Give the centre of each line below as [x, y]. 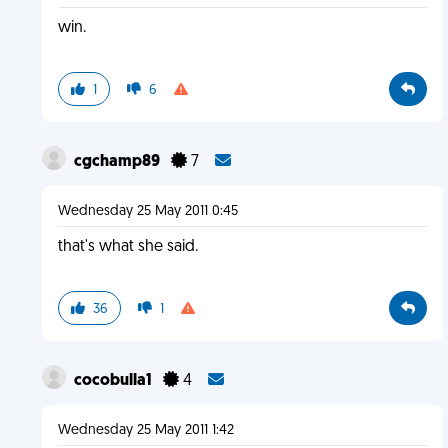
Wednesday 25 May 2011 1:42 [145, 430]
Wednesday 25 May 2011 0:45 [147, 211]
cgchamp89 [118, 162]
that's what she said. [127, 247]
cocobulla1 [114, 381]
